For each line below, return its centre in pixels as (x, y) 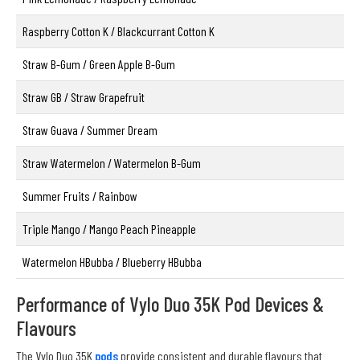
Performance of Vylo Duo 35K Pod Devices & (170, 304)
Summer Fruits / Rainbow (80, 196)
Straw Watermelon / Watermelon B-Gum (112, 163)
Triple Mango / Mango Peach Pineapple (109, 229)
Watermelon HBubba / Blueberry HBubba (112, 262)
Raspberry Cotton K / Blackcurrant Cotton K (119, 31)
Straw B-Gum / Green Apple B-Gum (99, 64)
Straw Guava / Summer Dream (90, 130)
